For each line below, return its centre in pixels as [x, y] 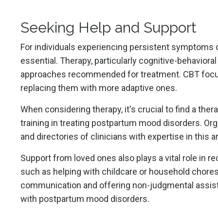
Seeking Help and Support [109, 27]
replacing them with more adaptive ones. [99, 88]
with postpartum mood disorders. [85, 199]
